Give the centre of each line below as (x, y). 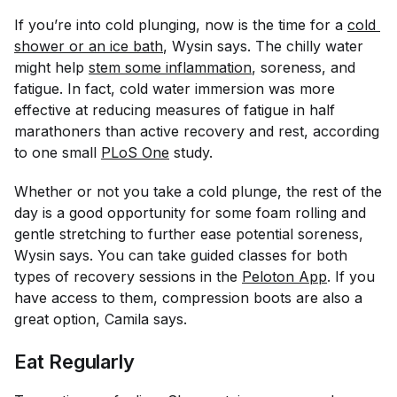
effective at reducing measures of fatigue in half (175, 110)
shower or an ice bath (89, 46)
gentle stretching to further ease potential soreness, (189, 234)
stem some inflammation (170, 67)
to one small (58, 152)
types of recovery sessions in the (128, 276)
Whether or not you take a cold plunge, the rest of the (198, 191)
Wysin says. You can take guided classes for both (181, 255)
